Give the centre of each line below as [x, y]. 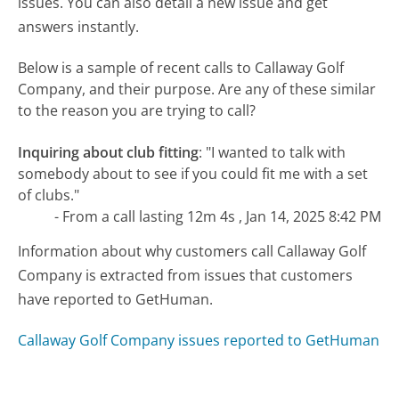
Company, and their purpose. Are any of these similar [197, 89]
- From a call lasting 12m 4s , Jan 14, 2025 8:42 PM [217, 216]
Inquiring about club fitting [109, 152]
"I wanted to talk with [276, 152]
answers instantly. [79, 27]
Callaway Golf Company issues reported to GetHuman [199, 341]
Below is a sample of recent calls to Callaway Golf [181, 67]
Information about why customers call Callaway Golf [192, 252]
